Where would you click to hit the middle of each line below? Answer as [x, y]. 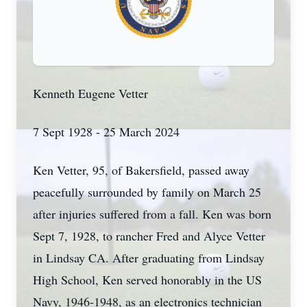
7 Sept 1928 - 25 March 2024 [106, 132]
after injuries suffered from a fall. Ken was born [152, 214]
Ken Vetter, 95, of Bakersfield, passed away [141, 170]
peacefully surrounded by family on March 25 [147, 192]
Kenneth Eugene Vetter [90, 93]
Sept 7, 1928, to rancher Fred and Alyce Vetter [149, 236]
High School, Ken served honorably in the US [147, 280]
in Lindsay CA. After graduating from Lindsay [149, 258]
